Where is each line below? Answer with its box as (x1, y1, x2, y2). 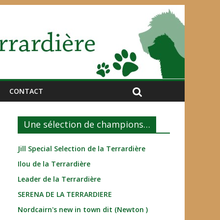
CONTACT (9, 86, 43, 96)
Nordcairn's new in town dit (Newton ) (18, 205, 148, 214)
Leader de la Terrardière (18, 174, 101, 184)
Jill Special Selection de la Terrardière (18, 144, 145, 153)
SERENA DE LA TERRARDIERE (18, 190, 112, 199)
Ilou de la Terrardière (18, 159, 90, 168)
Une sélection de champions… (24, 118, 150, 130)
